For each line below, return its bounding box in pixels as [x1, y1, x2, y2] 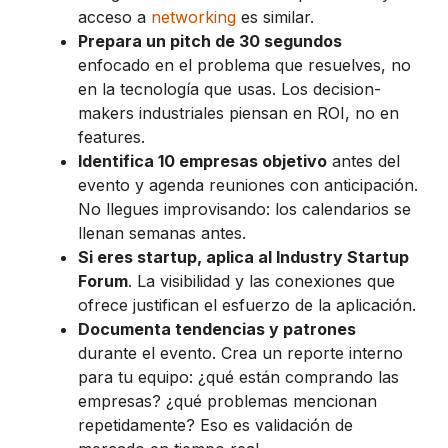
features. [78, 126, 145, 147]
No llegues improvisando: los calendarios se [78, 198, 411, 219]
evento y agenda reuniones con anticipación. [78, 174, 418, 195]
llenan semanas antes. [78, 222, 246, 243]
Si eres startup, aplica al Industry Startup [78, 246, 409, 267]
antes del [327, 150, 400, 171]
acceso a [78, 6, 151, 27]
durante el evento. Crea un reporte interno [78, 342, 403, 363]
